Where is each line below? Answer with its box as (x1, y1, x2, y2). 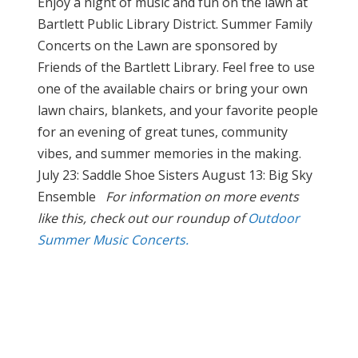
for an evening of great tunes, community (38, 123, 288, 141)
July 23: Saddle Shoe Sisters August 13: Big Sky (38, 166, 312, 185)
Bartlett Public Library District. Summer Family (38, 15, 312, 34)
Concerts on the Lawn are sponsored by (38, 37, 277, 55)
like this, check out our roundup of (38, 209, 248, 228)
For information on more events (105, 188, 299, 206)
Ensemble (38, 188, 105, 206)
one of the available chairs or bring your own (38, 80, 308, 98)
